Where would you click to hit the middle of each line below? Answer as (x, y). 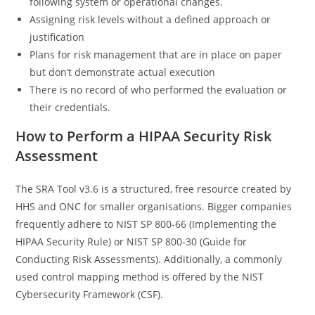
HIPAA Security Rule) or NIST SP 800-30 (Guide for (131, 241)
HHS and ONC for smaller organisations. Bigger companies (154, 206)
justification (57, 37)
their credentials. (70, 107)
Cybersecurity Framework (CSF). (90, 294)
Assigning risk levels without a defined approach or (150, 19)
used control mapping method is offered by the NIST (140, 276)
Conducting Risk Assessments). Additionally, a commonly (149, 259)
